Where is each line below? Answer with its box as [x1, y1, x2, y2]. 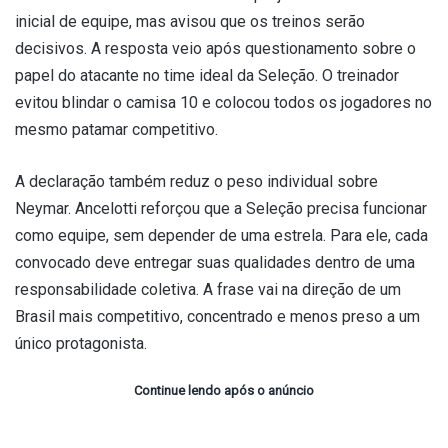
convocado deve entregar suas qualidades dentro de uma [15, 253, 415, 273]
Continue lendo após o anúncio [134, 383, 314, 399]
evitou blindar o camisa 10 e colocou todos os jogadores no [15, 93, 432, 113]
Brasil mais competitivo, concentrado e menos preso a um [15, 307, 420, 327]
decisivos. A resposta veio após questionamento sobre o [15, 39, 416, 59]
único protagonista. [15, 334, 147, 354]
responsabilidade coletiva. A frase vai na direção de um [15, 280, 401, 300]
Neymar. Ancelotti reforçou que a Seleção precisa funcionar [15, 199, 427, 219]
